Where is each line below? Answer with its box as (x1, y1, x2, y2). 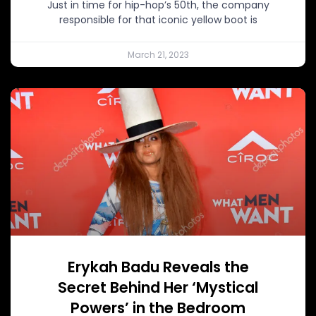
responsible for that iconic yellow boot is (59, 12, 257, 27)
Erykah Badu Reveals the (67, 256, 249, 277)
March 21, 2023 (127, 48, 189, 61)
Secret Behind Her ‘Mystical (58, 276, 258, 298)
